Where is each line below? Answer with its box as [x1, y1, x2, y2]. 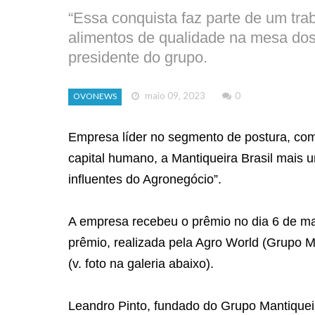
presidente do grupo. [68, 49, 207, 66]
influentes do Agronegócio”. [68, 172, 221, 186]
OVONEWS [73, 91, 117, 102]
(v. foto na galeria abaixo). [68, 256, 214, 271]
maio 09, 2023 [143, 90, 206, 102]
